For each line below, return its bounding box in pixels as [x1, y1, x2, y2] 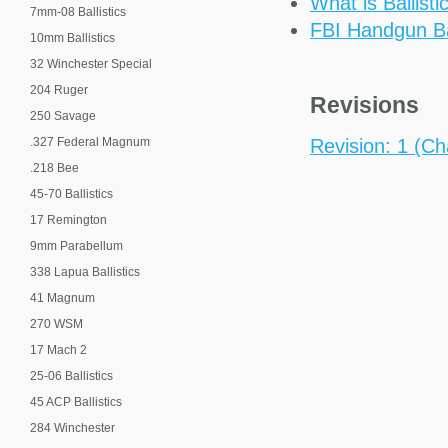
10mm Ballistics [30, 31, 115, 45]
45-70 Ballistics [30, 187, 113, 201]
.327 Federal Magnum [30, 135, 150, 149]
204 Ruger [30, 83, 88, 97]
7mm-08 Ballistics [30, 5, 126, 19]
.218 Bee [30, 161, 79, 175]
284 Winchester [30, 421, 115, 435]
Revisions [310, 92, 419, 119]
